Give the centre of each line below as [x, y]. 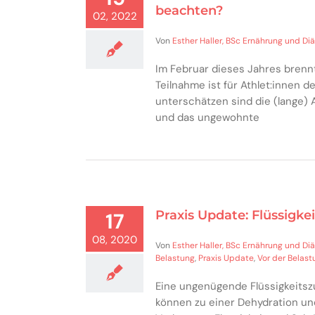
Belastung [175, 258]
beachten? [189, 11]
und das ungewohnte [207, 117]
